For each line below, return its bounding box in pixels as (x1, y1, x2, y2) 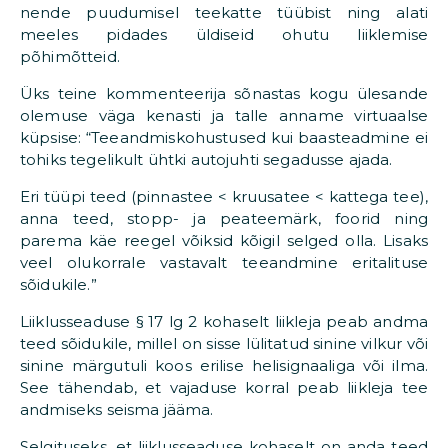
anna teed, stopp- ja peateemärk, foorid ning (20, 209, 428, 229)
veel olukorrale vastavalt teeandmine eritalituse (20, 253, 428, 273)
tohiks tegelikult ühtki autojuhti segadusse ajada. (20, 150, 393, 170)
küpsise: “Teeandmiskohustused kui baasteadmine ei (20, 128, 428, 148)
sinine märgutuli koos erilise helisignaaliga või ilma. (20, 356, 428, 376)
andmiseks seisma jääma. (20, 400, 214, 420)
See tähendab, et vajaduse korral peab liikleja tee (20, 378, 428, 398)
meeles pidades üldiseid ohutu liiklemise (20, 25, 428, 45)
